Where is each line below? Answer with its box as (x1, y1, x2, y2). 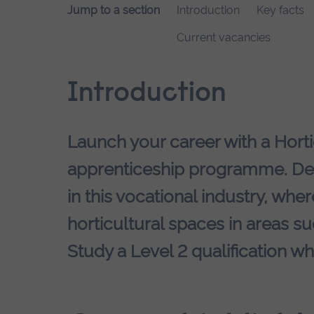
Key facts (257, 4, 304, 18)
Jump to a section (67, 4, 160, 18)
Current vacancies (177, 31, 271, 45)
